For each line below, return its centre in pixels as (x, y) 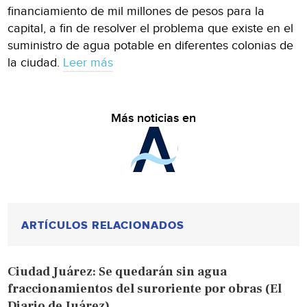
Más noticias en (153, 118)
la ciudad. (36, 62)
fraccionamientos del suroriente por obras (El (145, 288)
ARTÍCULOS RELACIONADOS (103, 225)
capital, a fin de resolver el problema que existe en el (151, 28)
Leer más (88, 62)
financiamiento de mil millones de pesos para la (136, 11)
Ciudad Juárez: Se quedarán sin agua (118, 271)
